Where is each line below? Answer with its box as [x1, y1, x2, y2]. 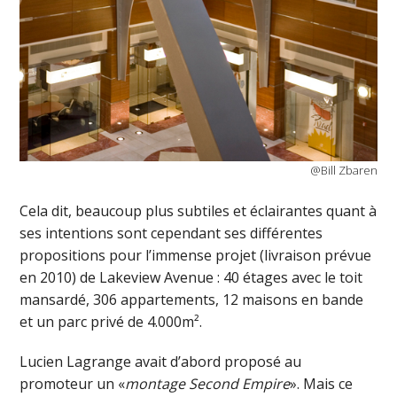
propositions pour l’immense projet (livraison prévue [19, 245, 372, 265]
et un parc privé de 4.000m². [19, 311, 203, 331]
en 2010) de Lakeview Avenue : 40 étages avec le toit [19, 267, 363, 287]
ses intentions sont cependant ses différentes [19, 222, 323, 243]
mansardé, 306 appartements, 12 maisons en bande [19, 289, 364, 309]
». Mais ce [290, 373, 354, 393]
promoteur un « [19, 373, 126, 393]
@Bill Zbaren [309, 161, 378, 178]
